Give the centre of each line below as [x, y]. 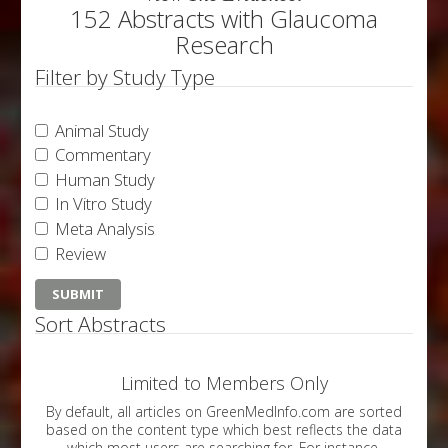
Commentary [101, 155]
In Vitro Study [101, 204]
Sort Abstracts [100, 323]
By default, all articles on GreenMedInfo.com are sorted [190, 411]
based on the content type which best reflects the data [224, 429]
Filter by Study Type [125, 76]
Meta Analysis [103, 228]
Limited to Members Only [224, 382]
